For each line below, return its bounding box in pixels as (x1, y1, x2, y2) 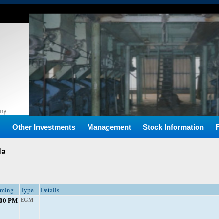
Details (41, 185, 59, 194)
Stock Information (143, 123, 204, 131)
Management (87, 123, 131, 131)
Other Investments (12, 123, 75, 131)
